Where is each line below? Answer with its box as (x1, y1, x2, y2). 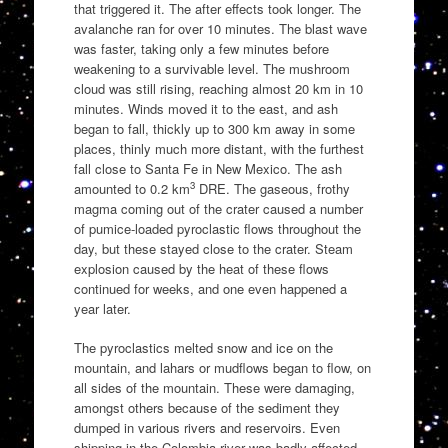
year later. (73, 298, 131, 318)
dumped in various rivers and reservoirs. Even (73, 418, 340, 438)
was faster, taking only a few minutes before (73, 38, 329, 58)
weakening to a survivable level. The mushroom (73, 58, 350, 78)
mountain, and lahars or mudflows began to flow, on (73, 358, 371, 378)
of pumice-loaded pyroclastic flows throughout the (73, 218, 361, 238)
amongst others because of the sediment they (73, 398, 340, 418)
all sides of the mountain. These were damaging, (73, 378, 355, 398)
